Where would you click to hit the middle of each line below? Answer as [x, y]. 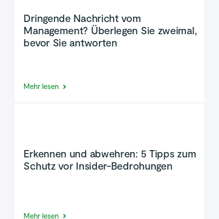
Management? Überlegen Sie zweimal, [110, 30]
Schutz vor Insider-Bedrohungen [98, 166]
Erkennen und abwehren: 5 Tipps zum [110, 153]
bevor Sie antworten [70, 43]
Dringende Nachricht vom [82, 18]
